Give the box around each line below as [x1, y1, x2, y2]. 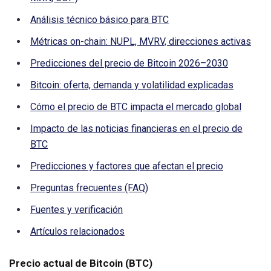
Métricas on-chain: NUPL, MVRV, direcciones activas [30, 36, 251, 48]
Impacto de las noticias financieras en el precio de [30, 123, 243, 135]
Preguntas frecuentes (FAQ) [30, 182, 148, 194]
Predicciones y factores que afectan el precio [30, 160, 223, 172]
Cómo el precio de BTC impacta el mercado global [30, 101, 241, 113]
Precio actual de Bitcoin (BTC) [9, 256, 152, 269]
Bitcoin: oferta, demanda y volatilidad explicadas [30, 79, 233, 91]
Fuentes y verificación [30, 204, 123, 216]
